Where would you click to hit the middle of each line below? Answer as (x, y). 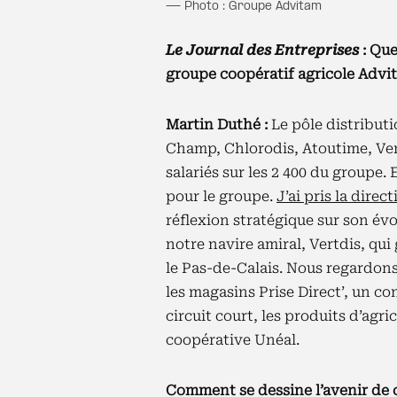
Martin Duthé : (218, 125)
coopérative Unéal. (233, 340)
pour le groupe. (221, 196)
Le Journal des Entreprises (264, 50)
